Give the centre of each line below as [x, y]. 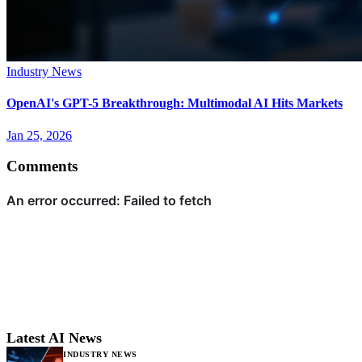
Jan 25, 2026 [39, 135]
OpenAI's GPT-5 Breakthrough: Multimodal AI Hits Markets [175, 103]
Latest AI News [54, 338]
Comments [42, 166]
